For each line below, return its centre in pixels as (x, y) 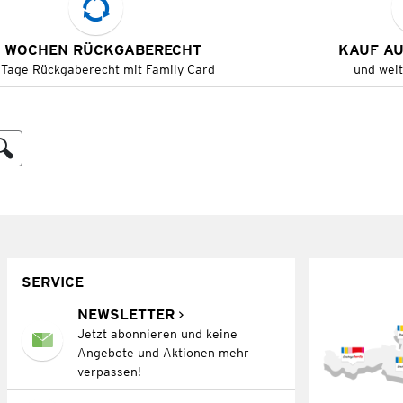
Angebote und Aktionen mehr (163, 352)
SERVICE (52, 282)
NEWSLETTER (125, 314)
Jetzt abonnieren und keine (157, 333)
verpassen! (109, 371)
